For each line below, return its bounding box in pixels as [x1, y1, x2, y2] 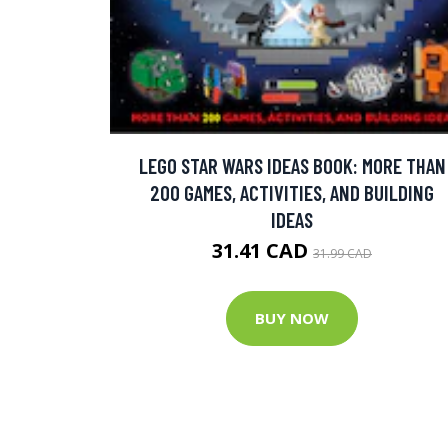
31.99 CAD [313, 244, 372, 262]
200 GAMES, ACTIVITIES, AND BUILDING [150, 179, 434, 205]
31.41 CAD [212, 236, 313, 264]
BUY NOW [255, 308, 329, 329]
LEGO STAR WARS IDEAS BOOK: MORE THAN [138, 152, 446, 178]
